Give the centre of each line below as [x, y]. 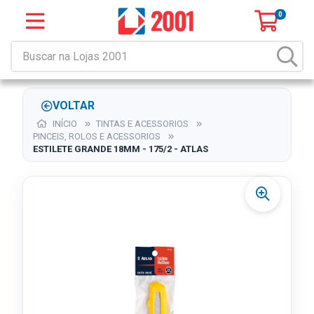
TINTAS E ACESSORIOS [142, 124]
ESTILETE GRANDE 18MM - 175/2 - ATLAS [121, 149]
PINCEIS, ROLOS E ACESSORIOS [97, 136]
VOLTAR [74, 105]
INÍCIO [64, 124]
